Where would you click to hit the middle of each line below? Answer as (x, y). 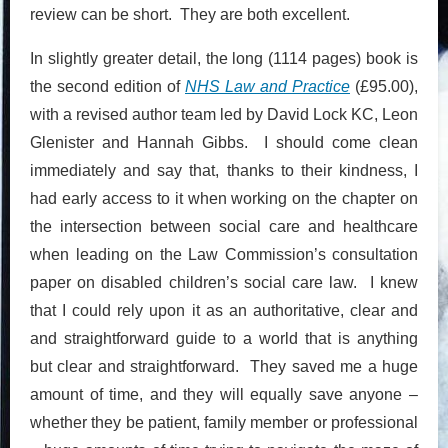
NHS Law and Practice (267, 86)
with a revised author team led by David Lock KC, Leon (224, 114)
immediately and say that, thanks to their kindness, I (224, 170)
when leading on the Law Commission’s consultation (224, 254)
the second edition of (107, 86)
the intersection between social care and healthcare (224, 226)
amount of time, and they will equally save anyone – (224, 394)
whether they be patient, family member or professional (224, 422)
